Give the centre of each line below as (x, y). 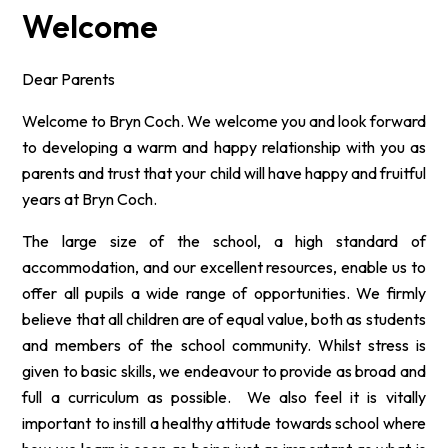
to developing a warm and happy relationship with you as (224, 146)
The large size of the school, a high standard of (224, 240)
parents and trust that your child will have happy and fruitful (224, 172)
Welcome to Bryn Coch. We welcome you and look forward (224, 120)
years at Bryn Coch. (90, 198)
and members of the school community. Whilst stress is (224, 344)
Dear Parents (69, 78)
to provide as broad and (342, 370)
